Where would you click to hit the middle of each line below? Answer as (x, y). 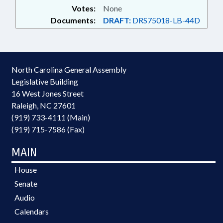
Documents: (73, 20)
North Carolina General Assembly (69, 69)
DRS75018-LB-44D (166, 20)
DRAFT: (117, 20)
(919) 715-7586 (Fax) (48, 129)
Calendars (32, 211)
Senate (26, 183)
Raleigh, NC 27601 (44, 105)
